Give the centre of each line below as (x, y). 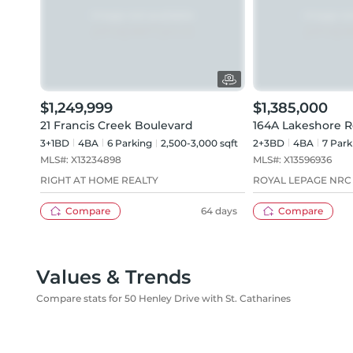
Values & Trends (113, 277)
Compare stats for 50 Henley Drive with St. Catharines (163, 298)
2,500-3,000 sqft (199, 143)
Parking (132, 143)
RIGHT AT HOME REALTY (99, 180)
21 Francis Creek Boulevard (117, 125)
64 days (219, 211)
